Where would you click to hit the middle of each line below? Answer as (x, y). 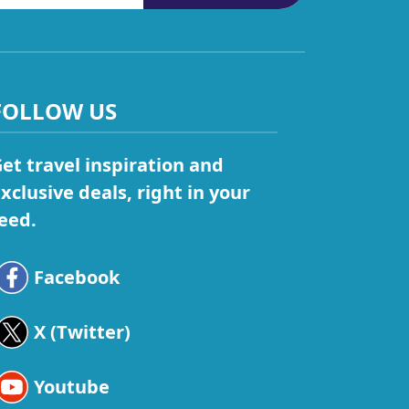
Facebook (76, 278)
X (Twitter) (82, 332)
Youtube (71, 387)
